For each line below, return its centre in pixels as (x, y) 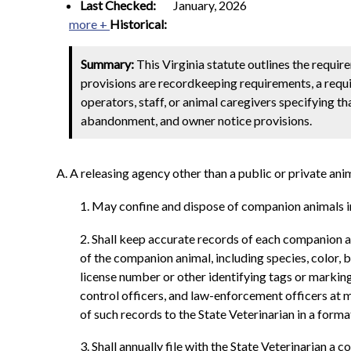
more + (89, 24)
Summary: (108, 64)
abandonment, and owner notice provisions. (197, 121)
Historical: (139, 24)
